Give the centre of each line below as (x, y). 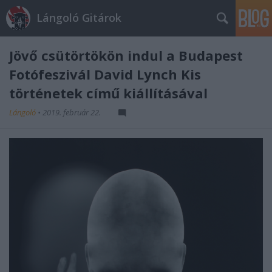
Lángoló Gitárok (79, 18)
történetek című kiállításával (108, 93)
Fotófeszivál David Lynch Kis (105, 74)
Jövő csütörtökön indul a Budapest (126, 55)
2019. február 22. (72, 112)
